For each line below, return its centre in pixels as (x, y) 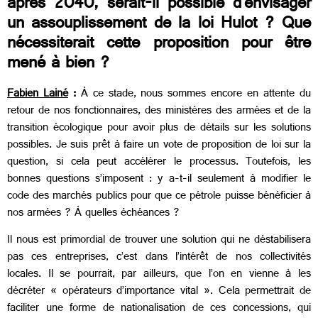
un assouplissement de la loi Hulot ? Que (159, 25)
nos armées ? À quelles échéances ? (93, 214)
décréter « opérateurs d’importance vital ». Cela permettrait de (159, 292)
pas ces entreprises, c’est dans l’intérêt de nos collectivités (159, 258)
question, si (35, 163)
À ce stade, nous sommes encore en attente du (196, 94)
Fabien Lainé (38, 94)
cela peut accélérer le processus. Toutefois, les (191, 163)
